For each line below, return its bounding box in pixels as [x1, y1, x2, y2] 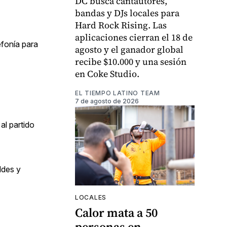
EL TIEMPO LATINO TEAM [75, 89, 160, 97]
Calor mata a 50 [75, 204, 158, 221]
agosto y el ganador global [75, 43, 183, 56]
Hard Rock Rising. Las [75, 19, 167, 32]
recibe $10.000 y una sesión [75, 55, 186, 68]
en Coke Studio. [75, 67, 139, 81]
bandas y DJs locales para [75, 7, 179, 20]
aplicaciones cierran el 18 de [75, 31, 193, 44]
